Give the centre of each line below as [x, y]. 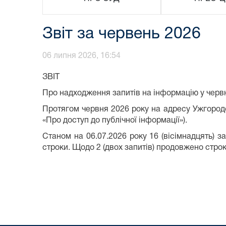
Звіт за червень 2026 [122, 34]
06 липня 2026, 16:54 [81, 56]
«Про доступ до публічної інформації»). [115, 120]
